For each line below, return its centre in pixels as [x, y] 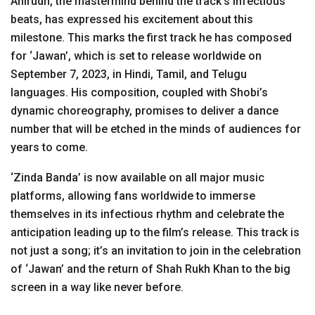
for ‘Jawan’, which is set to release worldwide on [136, 56]
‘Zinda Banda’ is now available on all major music [137, 177]
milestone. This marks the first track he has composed [151, 37]
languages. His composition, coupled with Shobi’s [139, 92]
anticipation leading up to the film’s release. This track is [155, 232]
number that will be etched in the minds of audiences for [156, 129]
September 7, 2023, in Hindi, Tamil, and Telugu [129, 74]
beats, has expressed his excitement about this [132, 19]
